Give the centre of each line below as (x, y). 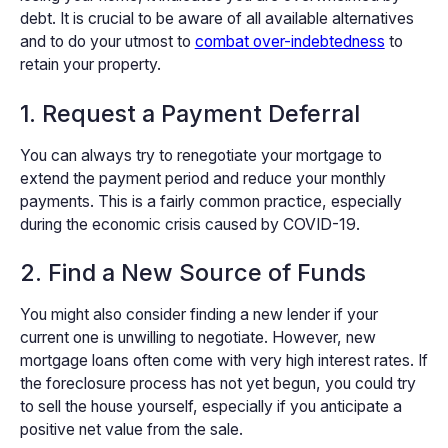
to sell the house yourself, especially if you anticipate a (210, 407)
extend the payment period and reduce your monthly (202, 178)
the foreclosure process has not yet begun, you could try (217, 384)
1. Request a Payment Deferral (189, 113)
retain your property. (90, 65)
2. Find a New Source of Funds (192, 273)
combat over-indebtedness (289, 42)
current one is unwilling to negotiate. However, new (197, 338)
